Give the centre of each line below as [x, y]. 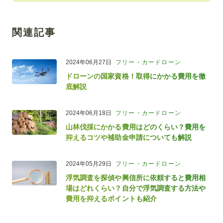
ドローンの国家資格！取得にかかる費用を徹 [136, 76]
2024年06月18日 [89, 113]
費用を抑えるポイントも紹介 [111, 198]
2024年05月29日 [89, 164]
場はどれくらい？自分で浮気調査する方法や [136, 188]
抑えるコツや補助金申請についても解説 [129, 137]
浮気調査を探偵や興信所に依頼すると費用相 [136, 177]
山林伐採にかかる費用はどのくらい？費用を [136, 127]
